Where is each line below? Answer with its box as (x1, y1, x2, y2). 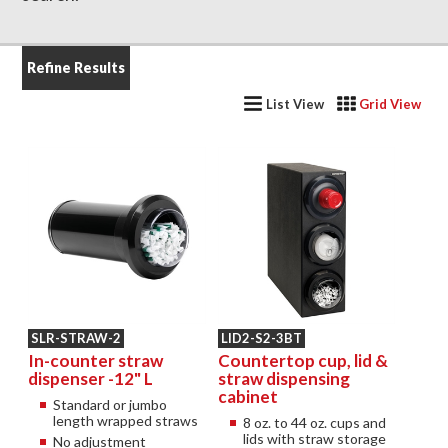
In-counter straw (28, 350, 164, 372)
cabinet (217, 386, 278, 408)
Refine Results (27, 59, 126, 76)
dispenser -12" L (28, 368, 154, 390)
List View (265, 96, 324, 112)
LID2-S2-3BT (220, 330, 302, 347)
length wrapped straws (53, 412, 199, 430)
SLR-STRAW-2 (31, 330, 122, 347)
